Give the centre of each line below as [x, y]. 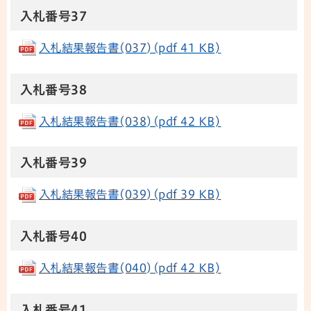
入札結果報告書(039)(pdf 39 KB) [130, 195]
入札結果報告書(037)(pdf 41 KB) [130, 48]
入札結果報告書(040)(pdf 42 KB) [130, 268]
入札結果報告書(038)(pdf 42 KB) [130, 121]
